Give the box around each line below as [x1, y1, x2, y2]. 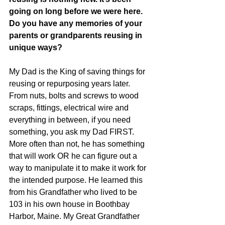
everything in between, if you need [9, 115, 133, 124]
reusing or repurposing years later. [9, 79, 132, 88]
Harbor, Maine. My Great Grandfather [9, 211, 142, 220]
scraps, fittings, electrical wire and [9, 103, 131, 112]
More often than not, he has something [9, 139, 147, 148]
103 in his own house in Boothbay [9, 199, 132, 208]
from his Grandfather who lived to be [9, 187, 139, 196]
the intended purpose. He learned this [9, 175, 145, 184]
